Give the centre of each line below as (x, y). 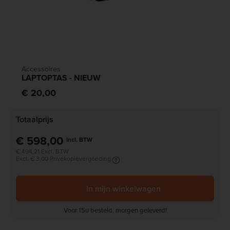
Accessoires (41, 69)
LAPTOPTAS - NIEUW (61, 78)
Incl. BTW (79, 140)
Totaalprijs (34, 119)
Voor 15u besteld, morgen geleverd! (115, 210)
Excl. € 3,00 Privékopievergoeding (63, 159)
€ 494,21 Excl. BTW (42, 151)
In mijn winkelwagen (123, 188)
